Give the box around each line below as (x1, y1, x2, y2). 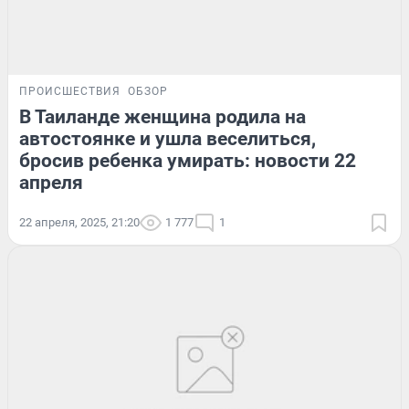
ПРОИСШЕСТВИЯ (19, 85, 121, 99)
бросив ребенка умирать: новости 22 (19, 150, 356, 173)
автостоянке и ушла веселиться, (19, 128, 316, 151)
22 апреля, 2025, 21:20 (19, 215, 140, 230)
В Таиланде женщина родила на (19, 106, 306, 129)
